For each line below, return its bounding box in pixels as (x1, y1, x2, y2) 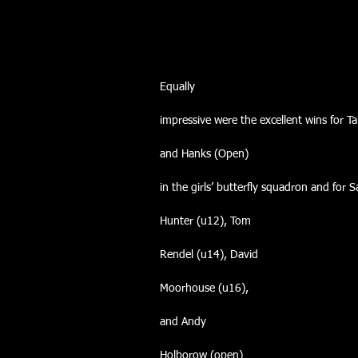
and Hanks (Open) (160, 149, 249, 160)
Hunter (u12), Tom (160, 216, 251, 227)
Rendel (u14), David (160, 249, 258, 261)
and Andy (160, 316, 206, 328)
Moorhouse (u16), (160, 283, 249, 294)
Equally (160, 82, 195, 93)
